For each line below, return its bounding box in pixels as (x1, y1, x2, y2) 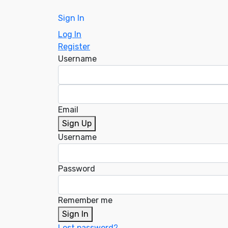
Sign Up (62, 119, 92, 128)
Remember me (58, 195, 112, 205)
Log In (58, 30, 81, 39)
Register (58, 42, 90, 51)
